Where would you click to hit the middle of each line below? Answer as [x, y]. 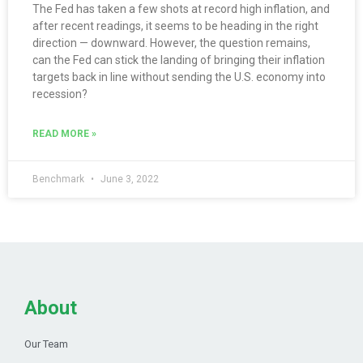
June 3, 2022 [128, 179]
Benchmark [60, 179]
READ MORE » [64, 134]
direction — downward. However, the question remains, [171, 43]
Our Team [46, 344]
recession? [60, 94]
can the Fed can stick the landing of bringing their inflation [179, 60]
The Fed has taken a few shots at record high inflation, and [181, 9]
